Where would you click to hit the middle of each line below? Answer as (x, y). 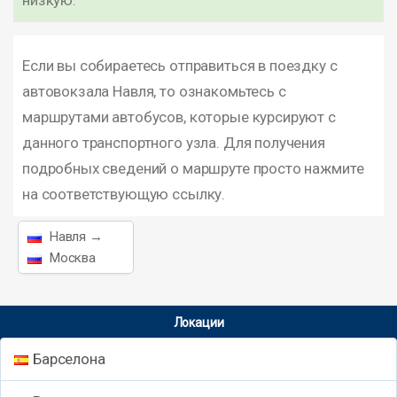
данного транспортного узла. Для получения (174, 143)
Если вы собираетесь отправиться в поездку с (180, 66)
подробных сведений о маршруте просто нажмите (193, 168)
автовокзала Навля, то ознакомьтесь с (154, 91)
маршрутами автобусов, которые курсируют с (179, 117)
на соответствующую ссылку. (124, 194)
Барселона (69, 358)
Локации (198, 323)
